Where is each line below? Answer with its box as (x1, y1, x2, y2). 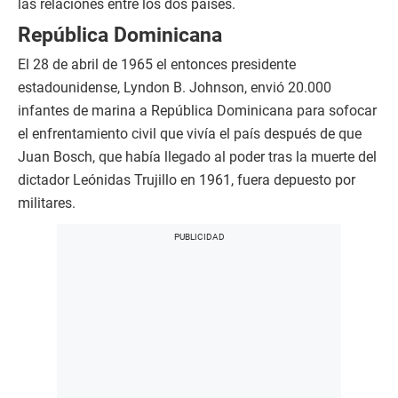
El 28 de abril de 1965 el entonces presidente (18, 56, 296, 74)
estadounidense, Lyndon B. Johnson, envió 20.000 (18, 79, 331, 97)
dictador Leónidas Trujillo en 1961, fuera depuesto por (18, 171, 355, 189)
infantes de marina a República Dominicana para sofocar (18, 102, 377, 120)
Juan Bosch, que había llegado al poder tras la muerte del (18, 148, 377, 166)
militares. (18, 195, 76, 212)
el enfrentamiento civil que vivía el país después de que (18, 125, 362, 143)
